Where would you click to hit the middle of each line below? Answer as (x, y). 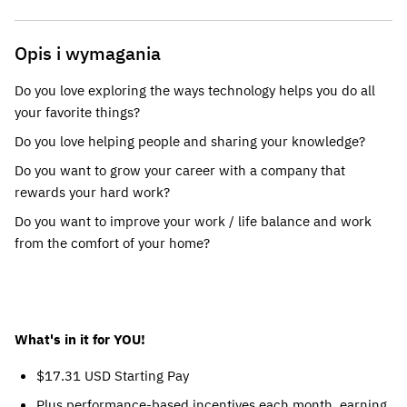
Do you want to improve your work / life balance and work (193, 221)
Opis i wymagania (88, 53)
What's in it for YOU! (80, 339)
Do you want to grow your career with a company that (180, 170)
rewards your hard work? (92, 192)
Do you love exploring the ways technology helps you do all (195, 90)
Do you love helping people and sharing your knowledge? (190, 141)
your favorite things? (77, 112)
